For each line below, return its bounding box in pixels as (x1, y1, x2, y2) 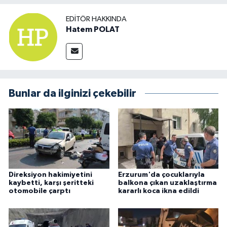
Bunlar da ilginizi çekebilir (9, 88, 136, 99)
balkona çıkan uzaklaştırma (118, 179, 217, 187)
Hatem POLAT (66, 25, 120, 34)
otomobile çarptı (9, 187, 70, 195)
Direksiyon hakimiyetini (9, 171, 92, 179)
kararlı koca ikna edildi (118, 187, 199, 195)
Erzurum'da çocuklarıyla (118, 171, 205, 179)
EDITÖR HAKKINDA (66, 15, 127, 23)
